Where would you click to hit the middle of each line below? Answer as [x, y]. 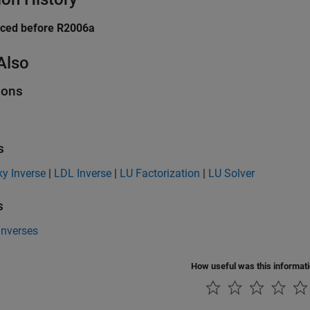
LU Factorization [160, 173]
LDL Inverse [83, 173]
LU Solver [231, 173]
